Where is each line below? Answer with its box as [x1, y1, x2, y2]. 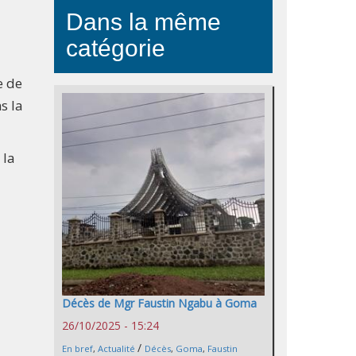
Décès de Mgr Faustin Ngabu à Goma [62, 296, 257, 311]
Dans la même [66, 9, 221, 35]
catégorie [66, 35, 165, 61]
